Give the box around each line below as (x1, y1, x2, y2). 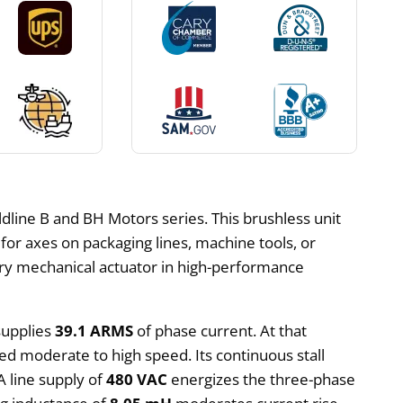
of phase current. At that (133, 319, 308, 341)
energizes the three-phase (167, 368, 356, 390)
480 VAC (106, 368, 168, 390)
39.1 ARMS (55, 319, 134, 341)
